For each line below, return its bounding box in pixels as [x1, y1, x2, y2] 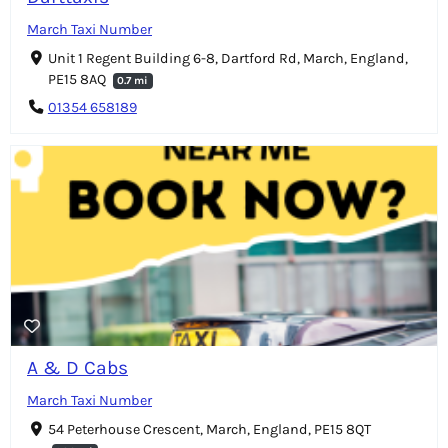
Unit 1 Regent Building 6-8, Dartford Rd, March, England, [47, 50, 408, 68]
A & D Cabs [27, 355, 128, 379]
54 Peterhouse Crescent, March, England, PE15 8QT [47, 420, 371, 438]
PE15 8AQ [47, 71, 109, 89]
